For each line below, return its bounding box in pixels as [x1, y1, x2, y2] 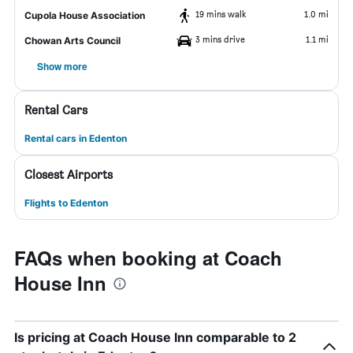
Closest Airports [24, 167, 113, 182]
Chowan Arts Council [24, 35, 121, 46]
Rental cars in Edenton [24, 132, 127, 144]
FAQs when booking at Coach [14, 244, 282, 271]
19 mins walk [195, 8, 247, 20]
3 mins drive [195, 33, 245, 45]
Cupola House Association [24, 9, 145, 21]
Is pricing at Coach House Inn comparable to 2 [14, 329, 296, 345]
